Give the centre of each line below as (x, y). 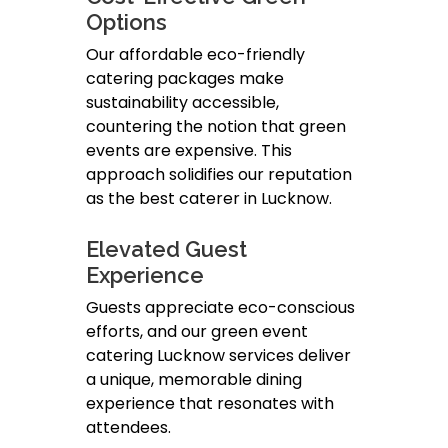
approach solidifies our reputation (219, 175)
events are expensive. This (189, 151)
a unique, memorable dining (194, 380)
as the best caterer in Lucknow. (209, 199)
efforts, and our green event (197, 332)
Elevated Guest (166, 249)
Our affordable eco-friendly (195, 55)
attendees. (128, 428)
